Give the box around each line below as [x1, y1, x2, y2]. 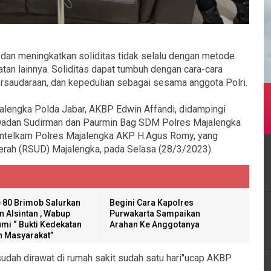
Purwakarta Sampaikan [109, 209, 200, 218]
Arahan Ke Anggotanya [109, 220, 200, 229]
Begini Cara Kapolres [109, 198, 194, 207]
